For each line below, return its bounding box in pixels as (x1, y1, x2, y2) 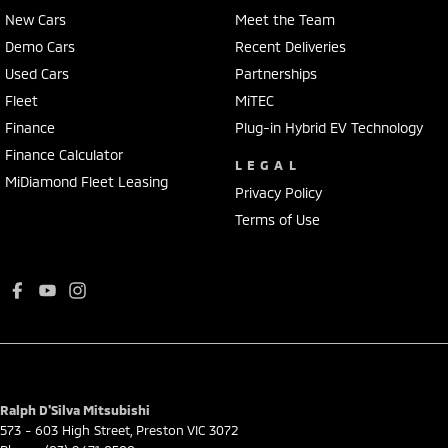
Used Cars (5, 64, 69, 82)
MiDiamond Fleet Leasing (5, 172, 168, 190)
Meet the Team (234, 10, 335, 28)
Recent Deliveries (234, 37, 346, 55)
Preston (136, 421, 184, 438)
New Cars (5, 10, 66, 28)
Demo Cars (5, 37, 75, 55)
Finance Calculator (5, 145, 123, 163)
